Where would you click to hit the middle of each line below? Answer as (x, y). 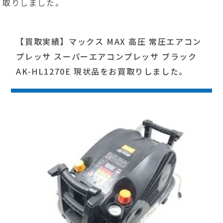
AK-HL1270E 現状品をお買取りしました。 (102, 71)
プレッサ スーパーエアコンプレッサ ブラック (107, 56)
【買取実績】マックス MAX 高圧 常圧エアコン (109, 41)
